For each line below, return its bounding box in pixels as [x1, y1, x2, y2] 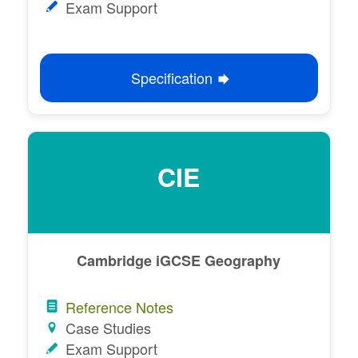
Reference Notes [66, 296, 174, 317]
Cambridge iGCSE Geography [77, 249, 281, 271]
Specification [130, 66, 213, 88]
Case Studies [66, 316, 152, 338]
